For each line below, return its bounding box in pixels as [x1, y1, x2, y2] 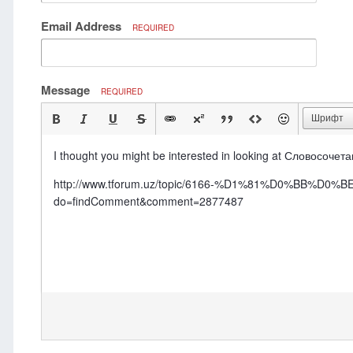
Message [41, 81, 93, 98]
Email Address [41, 17, 124, 35]
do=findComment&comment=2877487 [54, 193, 243, 209]
